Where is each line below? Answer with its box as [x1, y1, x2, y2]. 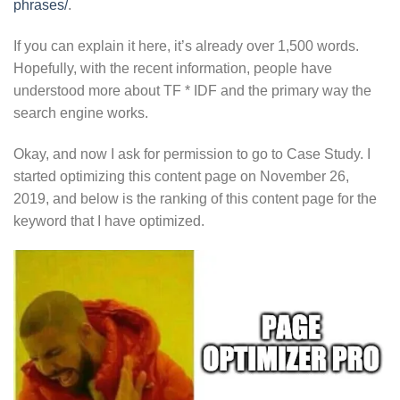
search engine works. [13, 104, 148, 121]
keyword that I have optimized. [13, 212, 204, 229]
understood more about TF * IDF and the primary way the [13, 82, 371, 98]
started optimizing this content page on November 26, [13, 168, 349, 184]
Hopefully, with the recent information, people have [13, 60, 332, 76]
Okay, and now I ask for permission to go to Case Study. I [13, 146, 371, 162]
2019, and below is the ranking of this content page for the [13, 190, 377, 206]
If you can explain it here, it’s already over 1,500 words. [13, 37, 359, 54]
